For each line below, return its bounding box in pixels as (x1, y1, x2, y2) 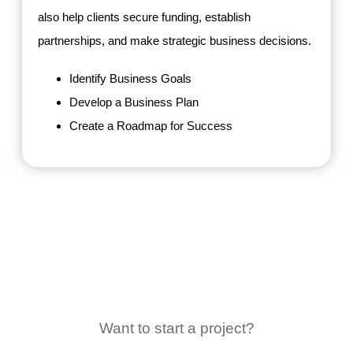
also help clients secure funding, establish (38, 9, 251, 24)
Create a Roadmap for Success (69, 118, 232, 132)
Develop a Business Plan (69, 95, 199, 109)
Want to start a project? (98, 320, 255, 337)
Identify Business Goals (69, 71, 191, 85)
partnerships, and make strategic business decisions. (38, 33, 311, 47)
